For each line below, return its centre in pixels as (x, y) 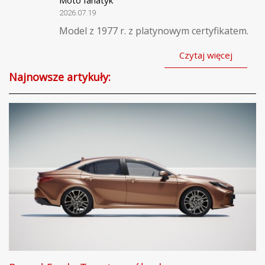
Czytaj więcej (206, 55)
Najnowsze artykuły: (60, 77)
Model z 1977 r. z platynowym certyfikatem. (154, 30)
